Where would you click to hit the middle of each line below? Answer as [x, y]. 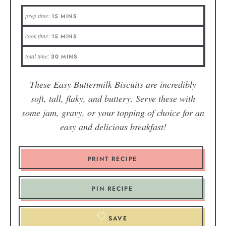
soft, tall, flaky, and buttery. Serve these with [113, 98]
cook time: [38, 36]
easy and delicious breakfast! [113, 126]
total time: [38, 56]
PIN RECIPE [112, 188]
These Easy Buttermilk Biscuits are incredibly [113, 84]
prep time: [38, 15]
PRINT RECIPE [112, 159]
